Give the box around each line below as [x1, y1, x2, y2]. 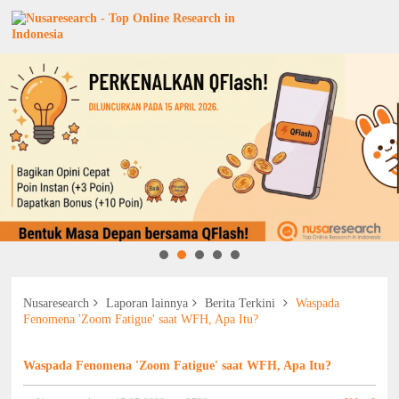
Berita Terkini [205, 297, 280, 311]
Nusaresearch [23, 297, 90, 311]
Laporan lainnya [106, 297, 189, 311]
